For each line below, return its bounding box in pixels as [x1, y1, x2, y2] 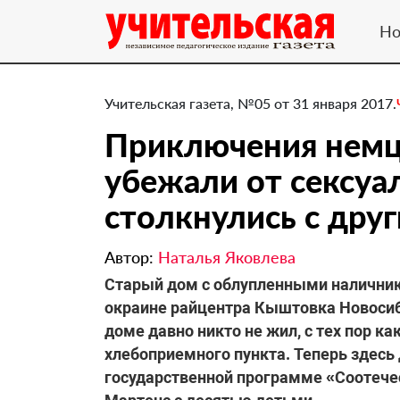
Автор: [104, 247, 158, 267]
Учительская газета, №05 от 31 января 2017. [104, 95, 396, 112]
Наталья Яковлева [158, 247, 296, 267]
